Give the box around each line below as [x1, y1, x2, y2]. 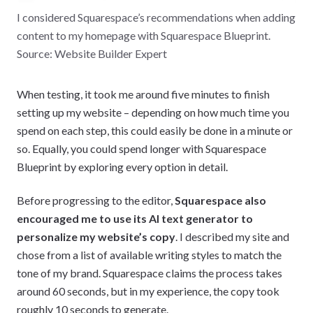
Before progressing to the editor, [17, 194, 175, 208]
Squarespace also [175, 194, 266, 208]
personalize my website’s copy [17, 230, 175, 244]
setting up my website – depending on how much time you [17, 105, 289, 119]
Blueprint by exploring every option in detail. [17, 160, 228, 174]
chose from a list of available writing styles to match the [17, 248, 282, 262]
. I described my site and [175, 230, 289, 244]
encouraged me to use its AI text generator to [17, 212, 253, 226]
